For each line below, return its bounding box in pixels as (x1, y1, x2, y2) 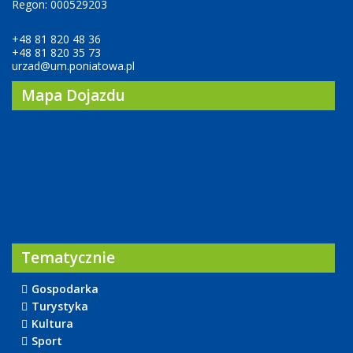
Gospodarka (32, 281, 98, 296)
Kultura (32, 316, 73, 331)
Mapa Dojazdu (21, 85, 125, 106)
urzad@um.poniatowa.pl (12, 58, 135, 73)
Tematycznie (21, 247, 115, 268)
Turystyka (32, 299, 88, 314)
